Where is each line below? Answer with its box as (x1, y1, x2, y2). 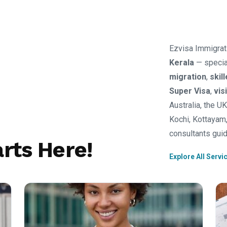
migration (169, 72, 206, 82)
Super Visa (169, 86, 210, 96)
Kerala (169, 58, 194, 67)
